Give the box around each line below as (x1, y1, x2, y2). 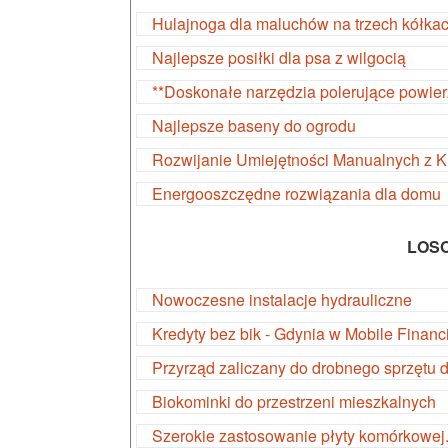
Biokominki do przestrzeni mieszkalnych (152, 390, 436, 413)
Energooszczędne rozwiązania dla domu (152, 182, 441, 205)
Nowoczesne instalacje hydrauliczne (152, 288, 412, 311)
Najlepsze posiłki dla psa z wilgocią (152, 46, 406, 69)
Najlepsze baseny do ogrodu (152, 114, 356, 137)
